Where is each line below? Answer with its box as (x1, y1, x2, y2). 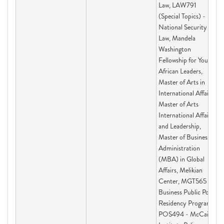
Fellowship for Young (158, 55, 214, 65)
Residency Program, (158, 198, 213, 208)
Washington (158, 44, 191, 54)
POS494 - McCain (158, 209, 212, 219)
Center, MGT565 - (158, 176, 211, 186)
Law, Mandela (158, 33, 195, 43)
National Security (158, 22, 207, 32)
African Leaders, (158, 66, 202, 76)
